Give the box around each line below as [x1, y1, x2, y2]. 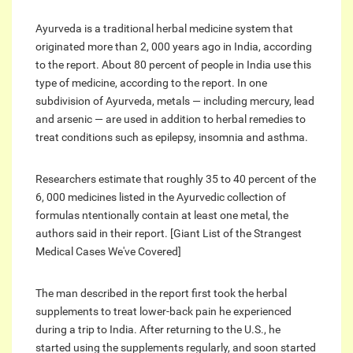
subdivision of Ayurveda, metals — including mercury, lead [35, 95, 314, 108]
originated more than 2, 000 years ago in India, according [35, 40, 312, 54]
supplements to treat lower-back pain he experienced [35, 305, 292, 318]
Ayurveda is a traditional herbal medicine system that [35, 22, 293, 35]
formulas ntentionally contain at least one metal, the [35, 209, 288, 222]
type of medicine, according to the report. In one [35, 76, 267, 90]
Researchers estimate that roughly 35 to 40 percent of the [35, 173, 316, 186]
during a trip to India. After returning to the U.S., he [35, 323, 281, 336]
